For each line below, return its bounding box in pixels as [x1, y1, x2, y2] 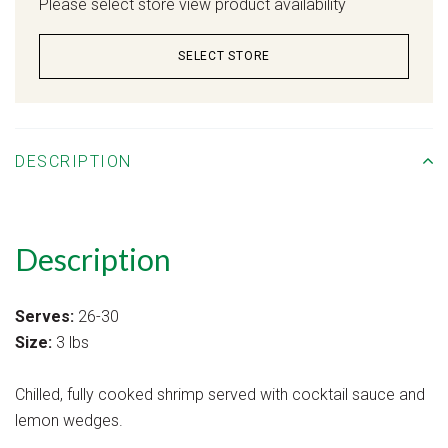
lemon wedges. [15, 410, 123, 430]
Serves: [15, 306, 74, 326]
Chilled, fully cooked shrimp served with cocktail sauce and [15, 384, 425, 404]
